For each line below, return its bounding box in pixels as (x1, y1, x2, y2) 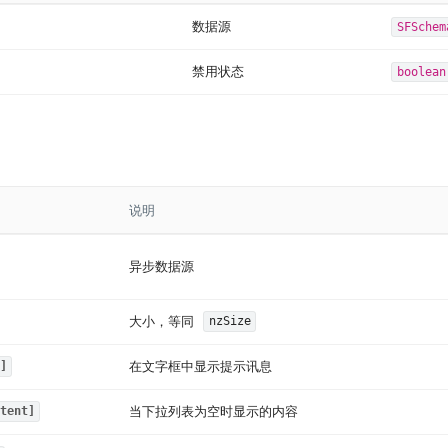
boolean (396, 64, 446, 79)
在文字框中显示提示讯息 (129, 358, 272, 374)
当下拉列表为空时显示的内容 (129, 403, 298, 419)
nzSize (208, 314, 251, 329)
